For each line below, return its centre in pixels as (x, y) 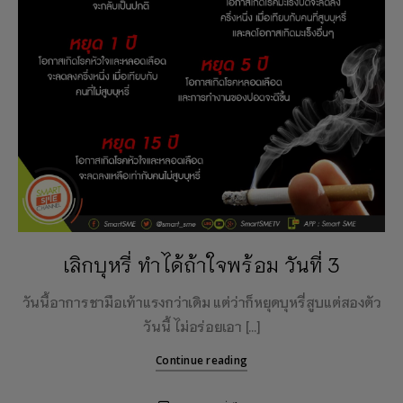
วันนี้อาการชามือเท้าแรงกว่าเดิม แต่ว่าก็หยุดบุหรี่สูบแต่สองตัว (201, 301)
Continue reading (201, 360)
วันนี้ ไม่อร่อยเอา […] (201, 326)
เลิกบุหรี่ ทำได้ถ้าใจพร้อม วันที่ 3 (201, 264)
